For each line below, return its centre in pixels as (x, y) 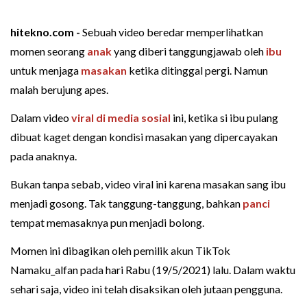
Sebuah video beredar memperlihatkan (173, 32)
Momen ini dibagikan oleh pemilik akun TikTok (120, 250)
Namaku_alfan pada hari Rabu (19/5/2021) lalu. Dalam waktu (153, 269)
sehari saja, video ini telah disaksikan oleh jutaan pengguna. (146, 288)
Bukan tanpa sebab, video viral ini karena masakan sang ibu (148, 184)
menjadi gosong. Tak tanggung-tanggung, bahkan (126, 203)
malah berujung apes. (59, 89)
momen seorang (49, 51)
